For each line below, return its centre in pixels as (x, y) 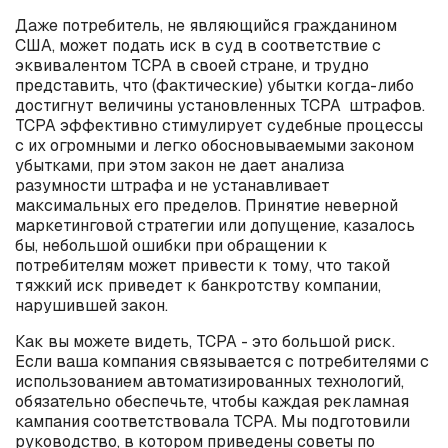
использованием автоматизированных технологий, (209, 381)
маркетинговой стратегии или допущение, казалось (215, 225)
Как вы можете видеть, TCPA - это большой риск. (205, 341)
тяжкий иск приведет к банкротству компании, (198, 285)
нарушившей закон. (91, 305)
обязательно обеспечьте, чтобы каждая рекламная (212, 401)
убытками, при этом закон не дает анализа (179, 165)
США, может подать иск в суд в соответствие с (198, 45)
